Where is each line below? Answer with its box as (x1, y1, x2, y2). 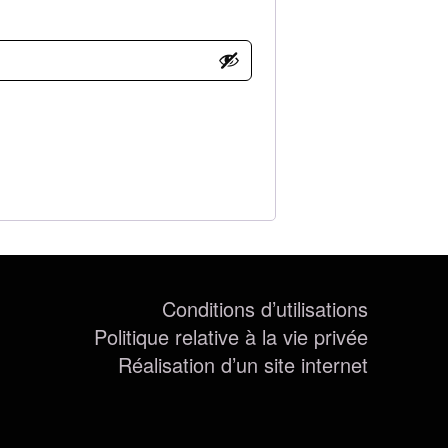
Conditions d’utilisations (162, 293, 368, 323)
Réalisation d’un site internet (118, 349, 368, 379)
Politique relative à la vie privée (94, 321, 368, 351)
